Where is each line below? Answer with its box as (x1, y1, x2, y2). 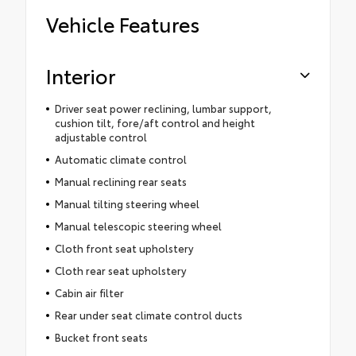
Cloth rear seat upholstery (54, 263, 186, 278)
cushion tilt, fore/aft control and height (54, 115, 255, 130)
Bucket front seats (54, 330, 148, 345)
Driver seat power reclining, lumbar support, (54, 101, 272, 116)
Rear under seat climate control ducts (54, 308, 242, 323)
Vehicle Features (46, 10, 199, 38)
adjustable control (54, 130, 147, 145)
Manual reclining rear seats (54, 174, 187, 189)
